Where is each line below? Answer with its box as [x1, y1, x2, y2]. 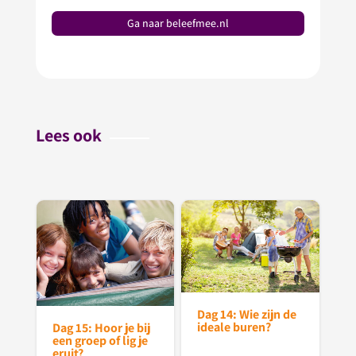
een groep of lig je [52, 331, 148, 349]
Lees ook [35, 124, 102, 147]
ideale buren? [197, 318, 272, 335]
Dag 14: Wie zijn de [197, 305, 297, 323]
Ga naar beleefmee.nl [126, 15, 229, 30]
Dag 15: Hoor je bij [52, 319, 150, 336]
